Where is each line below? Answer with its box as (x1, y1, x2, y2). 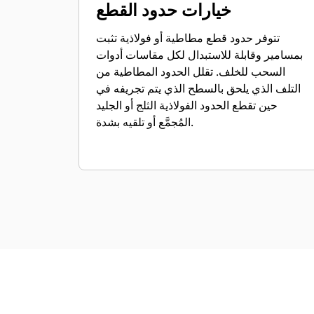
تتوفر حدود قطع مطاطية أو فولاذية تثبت (96, 30, 280, 46)
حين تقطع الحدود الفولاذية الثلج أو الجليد (96, 97, 278, 113)
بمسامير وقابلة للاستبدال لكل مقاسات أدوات (96, 47, 303, 62)
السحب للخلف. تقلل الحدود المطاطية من (96, 64, 213, 79)
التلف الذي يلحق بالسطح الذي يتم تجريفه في (96, 81, 301, 96)
